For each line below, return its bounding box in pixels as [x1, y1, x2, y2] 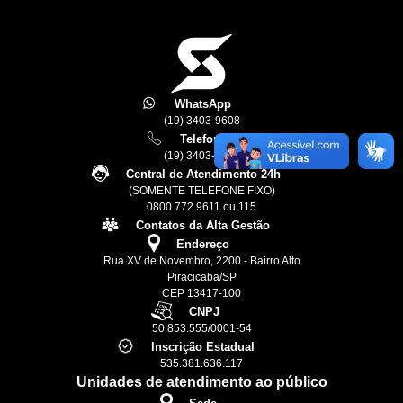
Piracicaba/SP [166, 271, 237, 284]
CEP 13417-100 [162, 287, 241, 300]
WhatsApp [175, 97, 231, 112]
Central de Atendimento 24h [125, 167, 281, 182]
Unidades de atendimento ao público [76, 374, 327, 390]
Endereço [175, 237, 229, 252]
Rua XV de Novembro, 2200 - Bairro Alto [103, 255, 300, 268]
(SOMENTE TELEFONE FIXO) [128, 184, 275, 198]
